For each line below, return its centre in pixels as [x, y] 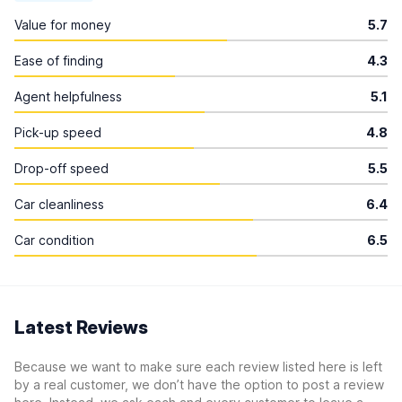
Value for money [63, 25]
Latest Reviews [81, 328]
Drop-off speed [61, 168]
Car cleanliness [59, 204]
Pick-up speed [58, 132]
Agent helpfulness [68, 96]
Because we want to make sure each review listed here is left [198, 367]
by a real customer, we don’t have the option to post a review [199, 385]
